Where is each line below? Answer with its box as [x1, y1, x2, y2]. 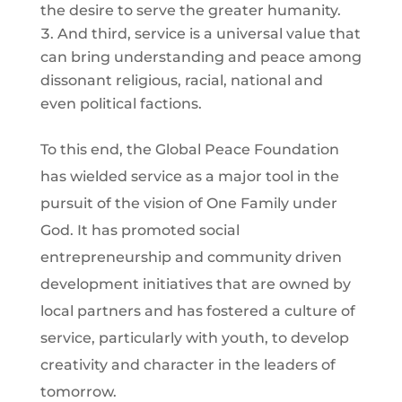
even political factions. [39, 95, 202, 113]
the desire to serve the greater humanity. [39, 2, 341, 20]
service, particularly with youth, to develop [39, 329, 349, 347]
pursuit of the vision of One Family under [39, 195, 337, 213]
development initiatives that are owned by [39, 275, 351, 293]
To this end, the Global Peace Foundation [39, 141, 339, 159]
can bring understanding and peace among [39, 48, 362, 66]
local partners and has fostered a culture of [39, 302, 355, 320]
